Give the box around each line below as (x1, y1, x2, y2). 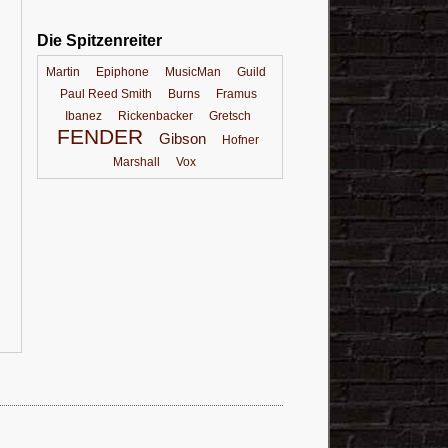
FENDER (57, 125, 143, 149)
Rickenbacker (118, 109, 193, 123)
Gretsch (209, 109, 251, 123)
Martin (46, 65, 80, 79)
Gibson (159, 131, 206, 147)
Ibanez (65, 109, 102, 123)
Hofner (222, 133, 259, 147)
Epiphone (96, 65, 149, 79)
